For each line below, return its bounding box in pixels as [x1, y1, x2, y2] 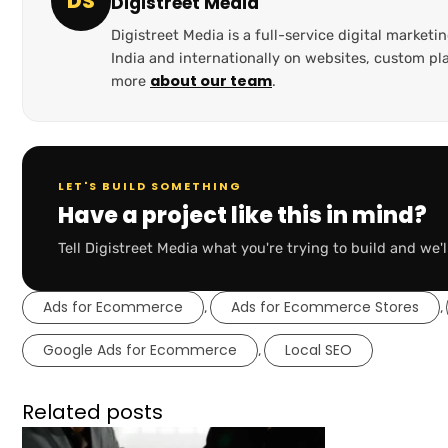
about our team [150, 71, 272, 92]
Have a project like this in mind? [58, 200, 427, 232]
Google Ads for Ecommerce [43, 340, 237, 361]
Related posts [22, 398, 163, 427]
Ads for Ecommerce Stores [231, 297, 419, 318]
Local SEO [285, 340, 352, 361]
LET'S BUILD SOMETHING [58, 178, 242, 195]
